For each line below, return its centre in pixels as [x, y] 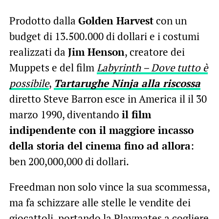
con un [170, 20]
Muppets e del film [53, 67]
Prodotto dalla [44, 20]
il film [136, 114]
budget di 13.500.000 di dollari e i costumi [104, 36]
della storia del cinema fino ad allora [100, 145]
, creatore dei [154, 52]
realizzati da [38, 52]
